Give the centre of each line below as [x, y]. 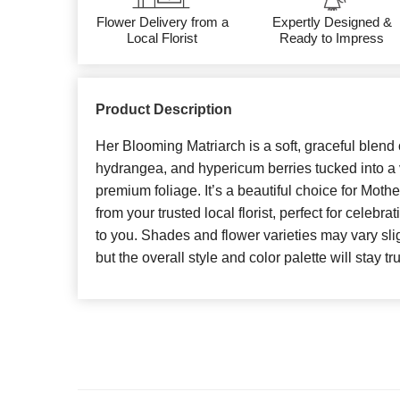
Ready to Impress [332, 38]
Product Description [164, 110]
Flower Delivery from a [162, 22]
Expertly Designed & [332, 22]
